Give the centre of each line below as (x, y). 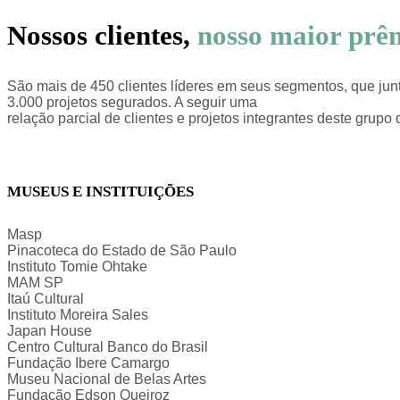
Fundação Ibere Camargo (88, 362)
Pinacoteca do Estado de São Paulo (122, 250)
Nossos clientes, (99, 35)
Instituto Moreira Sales (78, 314)
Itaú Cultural (46, 298)
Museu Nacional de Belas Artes (107, 379)
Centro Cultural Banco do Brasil (108, 346)
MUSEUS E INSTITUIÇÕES (100, 192)
